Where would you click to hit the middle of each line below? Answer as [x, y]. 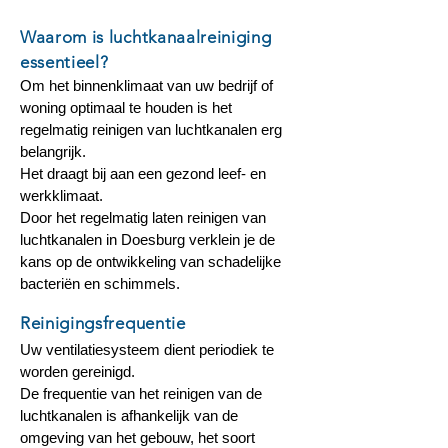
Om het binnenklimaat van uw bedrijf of [146, 85]
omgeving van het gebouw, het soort [137, 437]
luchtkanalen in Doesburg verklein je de [147, 239]
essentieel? [64, 62]
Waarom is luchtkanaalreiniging [146, 37]
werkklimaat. [61, 195]
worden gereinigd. [77, 371]
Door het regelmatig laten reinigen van [143, 217]
